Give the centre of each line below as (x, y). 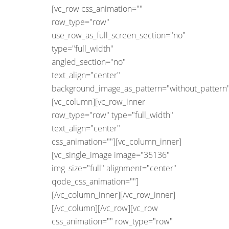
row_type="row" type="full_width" (112, 115)
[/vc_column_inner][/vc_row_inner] (113, 194)
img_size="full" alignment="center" (114, 168)
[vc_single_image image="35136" (111, 155)
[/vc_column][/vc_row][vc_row (105, 208)
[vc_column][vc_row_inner (98, 101)
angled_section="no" (89, 62)
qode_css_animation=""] (95, 181)
